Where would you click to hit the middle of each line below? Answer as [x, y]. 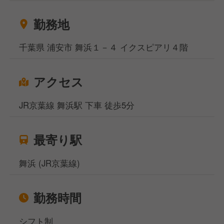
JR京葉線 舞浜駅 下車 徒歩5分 [77, 105]
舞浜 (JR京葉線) [50, 163]
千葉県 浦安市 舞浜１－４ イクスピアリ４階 [104, 47]
